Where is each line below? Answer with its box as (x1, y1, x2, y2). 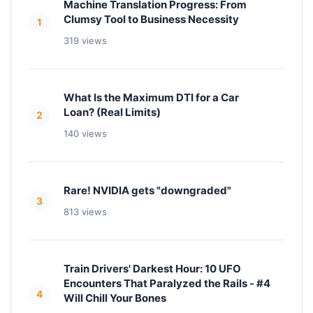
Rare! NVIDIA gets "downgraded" (64, 184, 231, 197)
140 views (64, 128, 107, 139)
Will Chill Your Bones (64, 291, 166, 305)
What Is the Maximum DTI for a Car (64, 91, 239, 104)
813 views (64, 206, 107, 217)
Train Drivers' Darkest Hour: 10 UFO (64, 262, 241, 275)
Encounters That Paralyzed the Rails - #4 (64, 277, 270, 290)
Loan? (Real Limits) (64, 105, 161, 119)
